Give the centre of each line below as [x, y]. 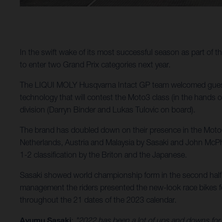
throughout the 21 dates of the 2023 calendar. [98, 200]
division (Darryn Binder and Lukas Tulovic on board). [108, 110]
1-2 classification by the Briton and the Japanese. [103, 155]
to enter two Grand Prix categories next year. [95, 65]
